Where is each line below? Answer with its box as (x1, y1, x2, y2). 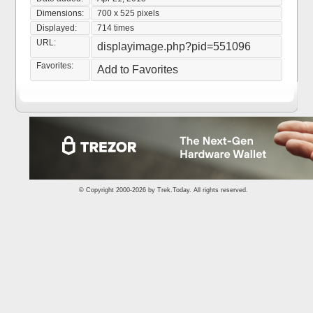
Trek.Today (157, 187, 189, 194)
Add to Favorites (97, 64, 179, 75)
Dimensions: (36, 8, 85, 18)
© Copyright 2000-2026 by (79, 187, 157, 194)
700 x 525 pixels (97, 8, 160, 18)
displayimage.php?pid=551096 (97, 41, 252, 52)
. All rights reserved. (189, 187, 248, 194)
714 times (97, 23, 135, 33)
